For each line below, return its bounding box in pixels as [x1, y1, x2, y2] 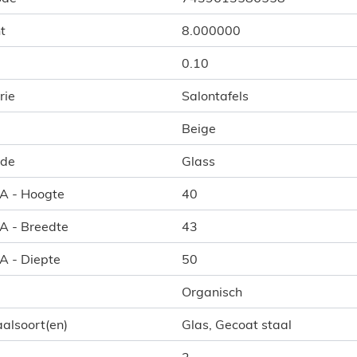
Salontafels [182, 87, 249, 104]
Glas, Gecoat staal [182, 316, 292, 332]
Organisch [182, 283, 242, 300]
